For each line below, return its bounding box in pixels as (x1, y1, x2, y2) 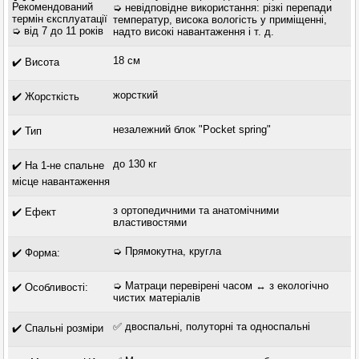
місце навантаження (12, 175, 111, 188)
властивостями (112, 216, 187, 229)
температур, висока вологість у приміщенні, (112, 14, 327, 26)
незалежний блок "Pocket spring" (112, 123, 271, 136)
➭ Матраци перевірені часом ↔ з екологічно (112, 280, 329, 292)
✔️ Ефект (12, 206, 57, 219)
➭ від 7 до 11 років (12, 25, 104, 38)
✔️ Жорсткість (12, 91, 80, 103)
